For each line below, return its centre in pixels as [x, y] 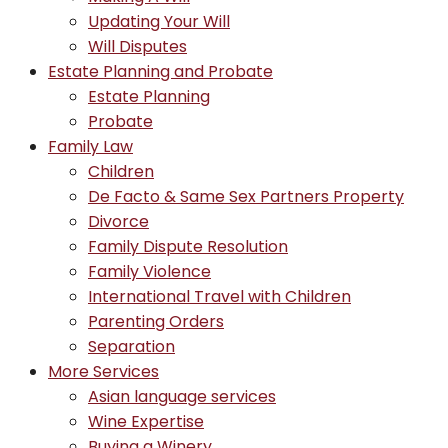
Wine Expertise [146, 421]
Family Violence [149, 271]
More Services [103, 371]
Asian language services [182, 396]
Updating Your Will [159, 21]
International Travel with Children [219, 296]
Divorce [118, 221]
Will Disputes [137, 46]
